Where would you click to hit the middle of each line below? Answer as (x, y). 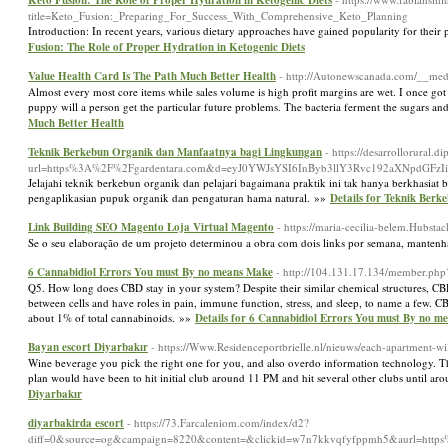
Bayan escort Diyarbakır (88, 347)
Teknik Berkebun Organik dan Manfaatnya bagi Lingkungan (175, 152)
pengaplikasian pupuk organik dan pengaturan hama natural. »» (179, 197)
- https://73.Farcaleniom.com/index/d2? (218, 422)
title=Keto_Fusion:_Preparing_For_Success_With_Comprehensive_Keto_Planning (218, 15)
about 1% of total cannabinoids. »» (111, 317)
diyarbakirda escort (76, 423)
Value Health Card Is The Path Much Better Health (152, 76)
